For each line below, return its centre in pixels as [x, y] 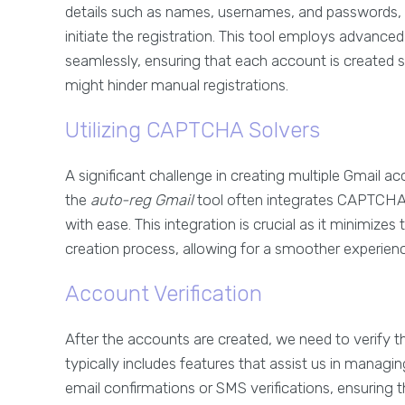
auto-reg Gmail [142, 200]
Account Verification [164, 294]
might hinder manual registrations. [177, 85]
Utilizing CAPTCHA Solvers [193, 131]
